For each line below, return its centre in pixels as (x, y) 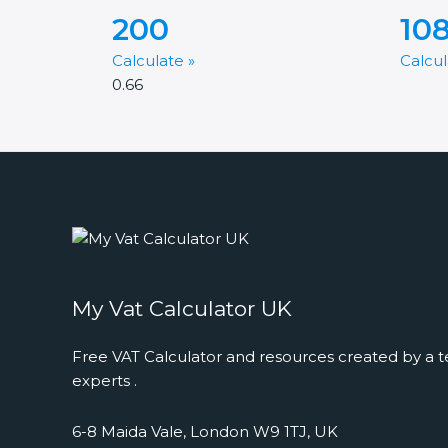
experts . (104, 381)
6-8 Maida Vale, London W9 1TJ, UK (205, 431)
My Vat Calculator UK (182, 309)
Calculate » (153, 61)
